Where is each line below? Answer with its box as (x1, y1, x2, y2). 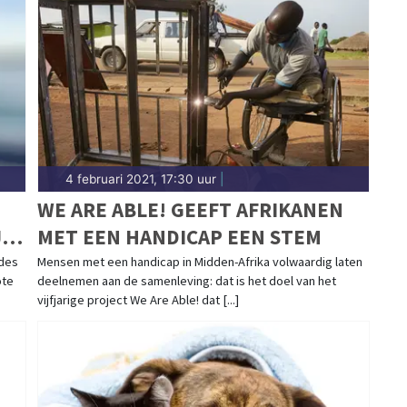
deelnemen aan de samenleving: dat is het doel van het (36, 273, 336, 290)
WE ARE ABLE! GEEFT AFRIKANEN (36, 196, 343, 223)
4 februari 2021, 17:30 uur (65, 172, 216, 187)
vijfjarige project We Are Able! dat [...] (36, 292, 239, 309)
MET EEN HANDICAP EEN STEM (36, 223, 322, 251)
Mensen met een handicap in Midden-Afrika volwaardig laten (36, 253, 362, 271)
